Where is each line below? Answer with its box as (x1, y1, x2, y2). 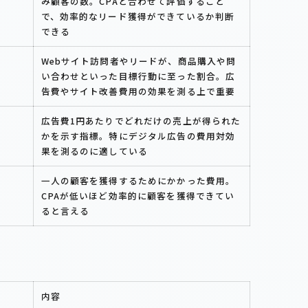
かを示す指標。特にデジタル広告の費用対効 (41, 129, 236, 142)
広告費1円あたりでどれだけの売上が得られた (41, 113, 241, 127)
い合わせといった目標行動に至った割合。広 (41, 69, 236, 82)
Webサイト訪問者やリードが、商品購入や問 (41, 54, 236, 67)
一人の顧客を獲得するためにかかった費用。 (41, 173, 236, 187)
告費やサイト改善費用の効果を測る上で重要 (41, 84, 236, 98)
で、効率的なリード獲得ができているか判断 (41, 9, 235, 23)
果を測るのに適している (41, 144, 148, 157)
